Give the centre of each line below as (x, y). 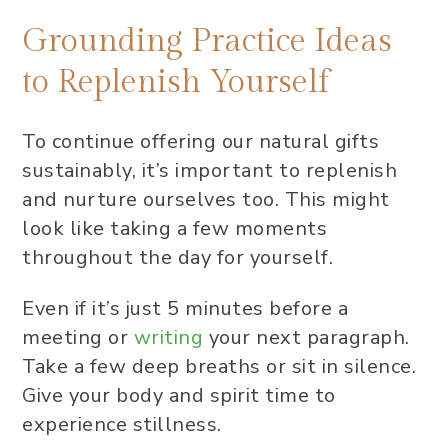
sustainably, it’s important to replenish (209, 170)
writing (168, 337)
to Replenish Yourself (175, 82)
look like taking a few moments (174, 228)
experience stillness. (122, 424)
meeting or (78, 337)
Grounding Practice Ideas (207, 41)
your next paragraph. (306, 337)
